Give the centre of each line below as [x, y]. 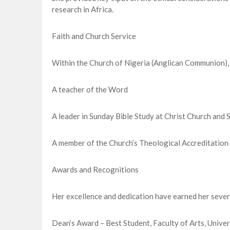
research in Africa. [82, 9]
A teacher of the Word [90, 90]
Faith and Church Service [94, 36]
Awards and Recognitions [95, 170]
